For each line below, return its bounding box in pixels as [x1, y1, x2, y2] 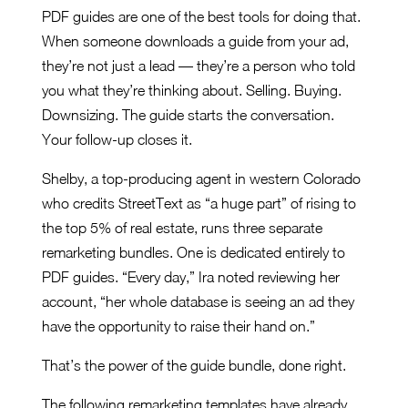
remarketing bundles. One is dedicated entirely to [42, 244, 345, 261]
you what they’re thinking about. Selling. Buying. [42, 82, 342, 99]
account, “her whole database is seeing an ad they [42, 293, 354, 311]
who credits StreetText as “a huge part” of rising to [42, 195, 356, 212]
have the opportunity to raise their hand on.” [42, 318, 315, 335]
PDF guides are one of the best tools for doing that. [42, 8, 361, 25]
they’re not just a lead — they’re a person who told [42, 57, 355, 75]
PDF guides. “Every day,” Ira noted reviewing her [42, 269, 340, 286]
